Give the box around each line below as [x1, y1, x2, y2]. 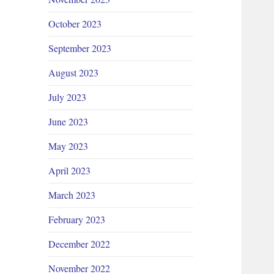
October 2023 [48, 17, 102, 31]
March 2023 [48, 188, 96, 202]
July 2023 [48, 91, 87, 104]
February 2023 [48, 213, 106, 226]
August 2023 [48, 66, 99, 80]
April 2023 [48, 164, 91, 177]
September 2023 [48, 42, 112, 55]
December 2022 [48, 237, 111, 251]
